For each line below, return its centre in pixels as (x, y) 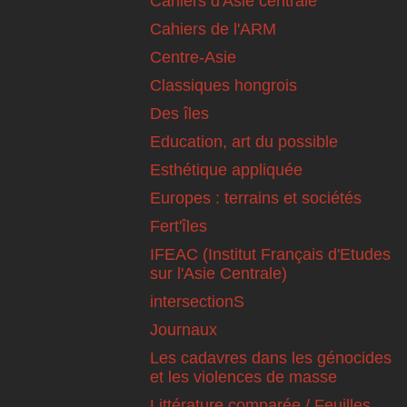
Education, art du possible (244, 141)
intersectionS (197, 301)
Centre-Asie (193, 57)
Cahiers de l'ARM (213, 29)
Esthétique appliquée (226, 169)
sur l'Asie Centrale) (218, 273)
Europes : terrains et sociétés (256, 198)
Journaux (184, 329)
